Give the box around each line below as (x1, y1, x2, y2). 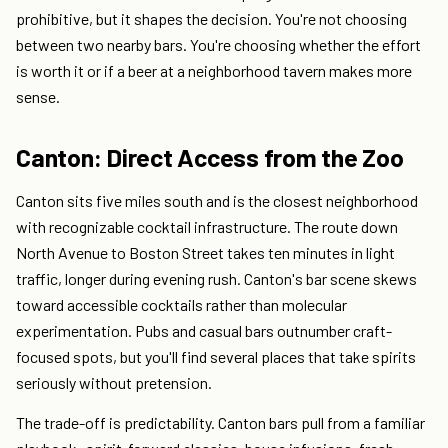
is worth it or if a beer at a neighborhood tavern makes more (16, 61, 412, 81)
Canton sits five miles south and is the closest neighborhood (16, 191, 418, 211)
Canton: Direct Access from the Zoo (16, 142, 404, 173)
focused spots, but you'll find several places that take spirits (16, 347, 416, 367)
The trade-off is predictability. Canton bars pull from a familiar (16, 413, 425, 433)
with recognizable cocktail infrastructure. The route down (16, 217, 398, 237)
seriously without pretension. (16, 373, 212, 393)
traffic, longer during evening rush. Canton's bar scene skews (16, 269, 417, 289)
